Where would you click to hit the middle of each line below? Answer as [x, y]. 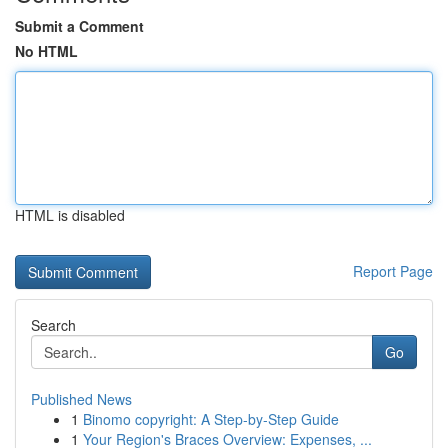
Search [53, 325]
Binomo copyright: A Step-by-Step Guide [211, 419]
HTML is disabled [70, 215]
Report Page [393, 271]
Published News [81, 399]
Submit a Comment [79, 26]
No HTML [46, 51]
